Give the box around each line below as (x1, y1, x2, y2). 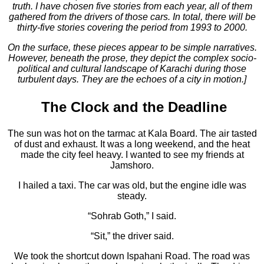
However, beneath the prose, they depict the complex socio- (8, 52, 256, 63)
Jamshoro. (110, 160, 154, 171)
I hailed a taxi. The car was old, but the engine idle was (18, 180, 246, 191)
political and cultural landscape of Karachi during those (18, 63, 246, 74)
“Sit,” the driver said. (90, 231, 174, 242)
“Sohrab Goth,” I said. (88, 211, 176, 222)
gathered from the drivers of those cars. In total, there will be (8, 11, 256, 22)
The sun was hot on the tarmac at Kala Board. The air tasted (7, 128, 257, 139)
